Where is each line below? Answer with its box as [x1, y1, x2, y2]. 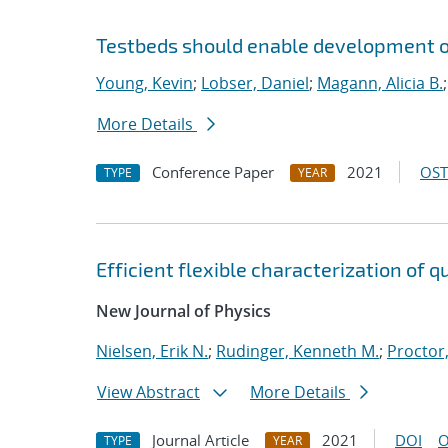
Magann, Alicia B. [317, 72, 443, 94]
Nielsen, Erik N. [96, 340, 208, 362]
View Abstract [97, 381, 200, 403]
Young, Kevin [96, 72, 193, 94]
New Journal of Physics [96, 300, 271, 322]
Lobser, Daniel [201, 72, 309, 94]
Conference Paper [152, 162, 274, 182]
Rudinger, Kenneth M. [216, 340, 379, 362]
